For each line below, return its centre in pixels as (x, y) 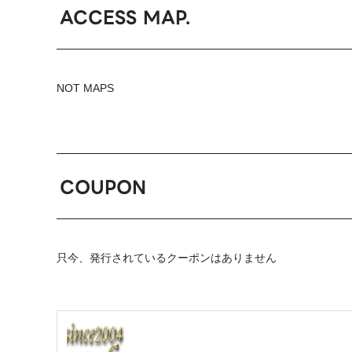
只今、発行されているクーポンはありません (167, 257)
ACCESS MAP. (125, 18)
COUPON (103, 187)
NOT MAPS (85, 88)
